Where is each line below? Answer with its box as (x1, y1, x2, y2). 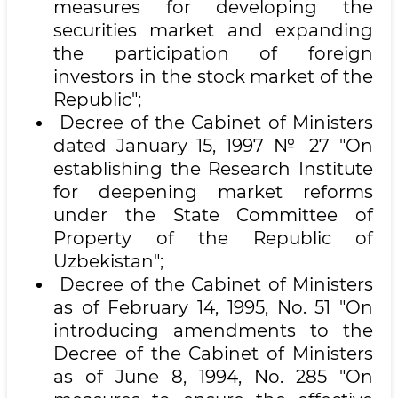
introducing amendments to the (53, 320, 373, 341)
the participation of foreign (53, 43, 373, 64)
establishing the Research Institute (53, 158, 373, 179)
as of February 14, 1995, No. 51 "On (53, 297, 373, 318)
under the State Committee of (53, 204, 373, 226)
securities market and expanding (53, 20, 373, 41)
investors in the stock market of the (53, 66, 373, 87)
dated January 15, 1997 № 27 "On (53, 135, 373, 156)
